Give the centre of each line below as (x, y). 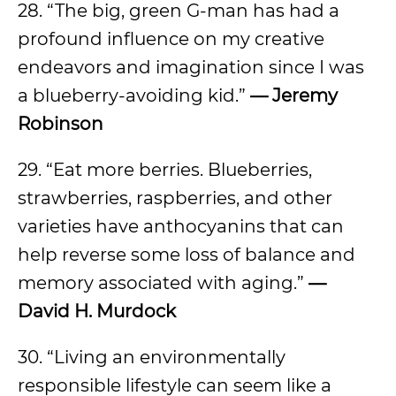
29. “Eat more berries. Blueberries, (165, 170)
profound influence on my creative (171, 39)
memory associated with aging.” (163, 283)
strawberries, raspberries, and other (175, 198)
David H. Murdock (97, 311)
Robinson (61, 124)
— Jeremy (294, 95)
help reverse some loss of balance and (187, 255)
